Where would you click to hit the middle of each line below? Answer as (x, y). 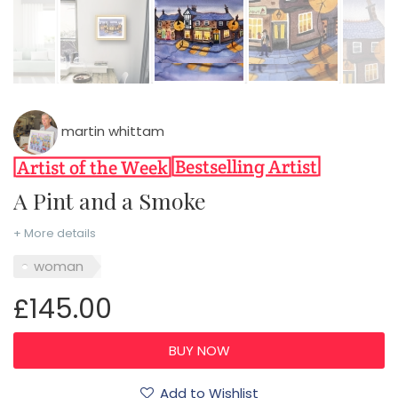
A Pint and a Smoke (117, 201)
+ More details (55, 234)
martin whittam (111, 131)
